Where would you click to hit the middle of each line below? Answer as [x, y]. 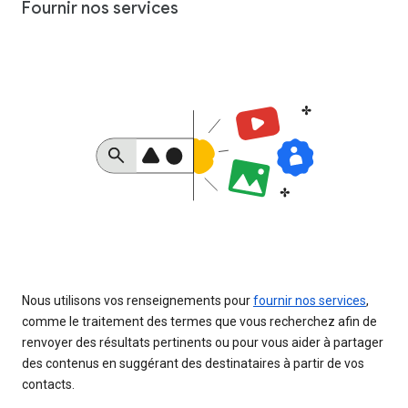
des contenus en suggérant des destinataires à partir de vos [193, 364]
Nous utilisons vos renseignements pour [138, 301]
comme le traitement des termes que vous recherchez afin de [199, 322]
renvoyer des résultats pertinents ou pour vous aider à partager [203, 343]
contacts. [48, 385]
